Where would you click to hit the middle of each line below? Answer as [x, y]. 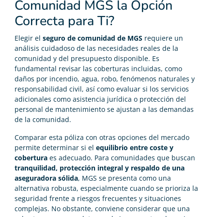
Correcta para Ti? [64, 21]
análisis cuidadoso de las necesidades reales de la [96, 48]
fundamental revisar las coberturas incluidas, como [98, 69]
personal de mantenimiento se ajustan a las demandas [104, 109]
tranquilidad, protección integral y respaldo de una [100, 168]
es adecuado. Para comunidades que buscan [121, 158]
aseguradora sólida [46, 178]
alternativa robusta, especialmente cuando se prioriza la [106, 188]
